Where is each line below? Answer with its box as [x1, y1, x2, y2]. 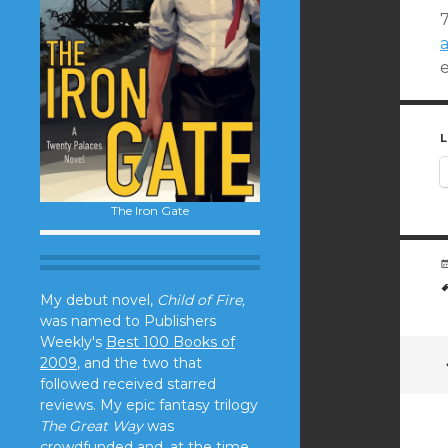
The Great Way [40, 416, 143, 435]
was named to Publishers [40, 311, 216, 330]
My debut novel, [40, 290, 157, 309]
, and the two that [77, 353, 202, 372]
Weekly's [40, 332, 106, 351]
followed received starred [40, 374, 216, 393]
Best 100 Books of [106, 332, 235, 351]
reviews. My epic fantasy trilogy [40, 395, 258, 414]
